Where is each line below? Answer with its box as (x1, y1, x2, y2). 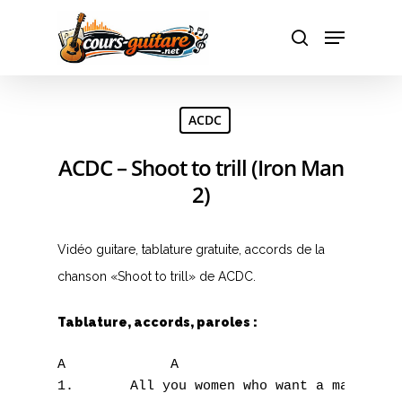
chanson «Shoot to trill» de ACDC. (57, 269, 256, 284)
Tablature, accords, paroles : (57, 315, 258, 329)
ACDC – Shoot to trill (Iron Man (58, 153, 344, 182)
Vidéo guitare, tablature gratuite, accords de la (57, 242, 325, 257)
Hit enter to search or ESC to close (79, 101, 249, 115)
